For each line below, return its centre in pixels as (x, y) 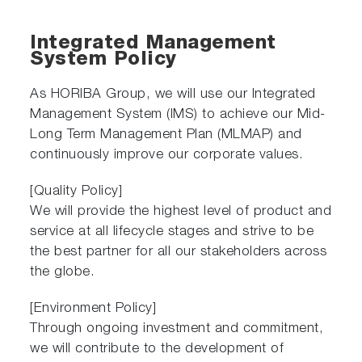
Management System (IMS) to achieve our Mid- (178, 115)
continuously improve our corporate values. (167, 155)
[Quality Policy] (76, 192)
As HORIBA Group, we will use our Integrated (173, 95)
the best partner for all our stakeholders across (179, 252)
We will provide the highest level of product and (181, 212)
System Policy (103, 60)
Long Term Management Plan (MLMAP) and (166, 135)
